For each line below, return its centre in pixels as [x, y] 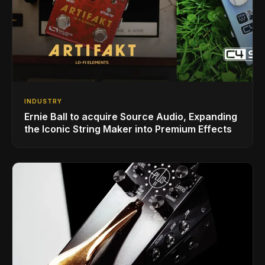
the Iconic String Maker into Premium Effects [128, 129]
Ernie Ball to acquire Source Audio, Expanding [131, 116]
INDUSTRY [43, 101]
